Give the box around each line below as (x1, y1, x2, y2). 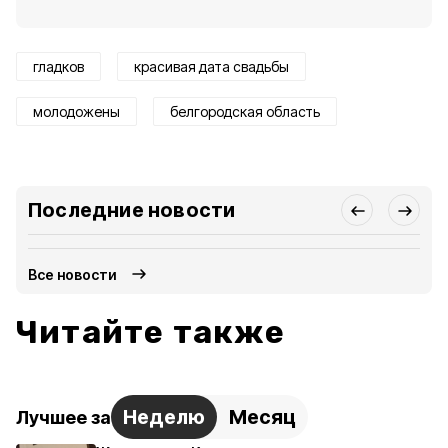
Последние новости (28, 198, 236, 222)
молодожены (33, 103, 120, 120)
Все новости (28, 265, 118, 283)
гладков (33, 58, 84, 75)
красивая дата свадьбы (134, 58, 289, 75)
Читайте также (16, 313, 286, 351)
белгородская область (170, 103, 320, 120)
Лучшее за (16, 406, 111, 428)
